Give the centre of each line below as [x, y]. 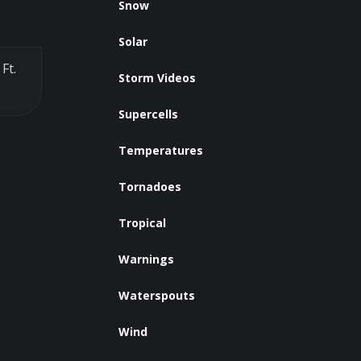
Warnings [146, 259]
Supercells [148, 114]
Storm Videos [157, 78]
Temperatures [160, 150]
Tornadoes [149, 187]
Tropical [142, 223]
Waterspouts [156, 295]
